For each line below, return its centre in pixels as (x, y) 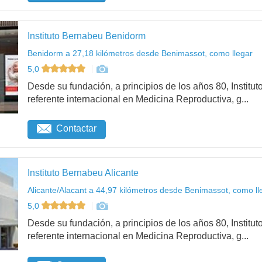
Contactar (76, 129)
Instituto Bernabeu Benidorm (87, 36)
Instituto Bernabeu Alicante (83, 173)
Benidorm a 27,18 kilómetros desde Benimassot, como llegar (140, 54)
